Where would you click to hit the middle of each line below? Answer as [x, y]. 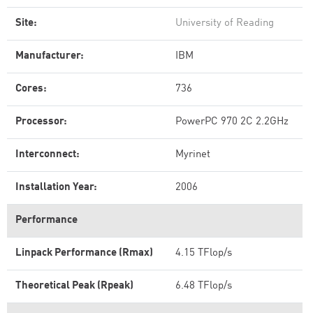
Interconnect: [48, 155]
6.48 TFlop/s [204, 286]
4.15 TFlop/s [204, 253]
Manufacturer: [50, 56]
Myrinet [193, 155]
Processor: [41, 122]
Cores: [31, 89]
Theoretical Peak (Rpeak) [74, 286]
